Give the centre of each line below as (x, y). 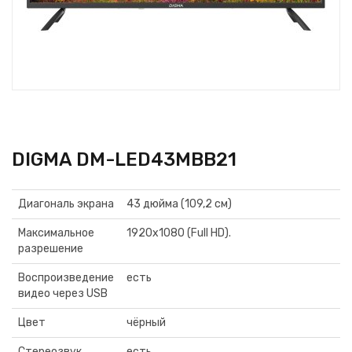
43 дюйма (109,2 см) (179, 204)
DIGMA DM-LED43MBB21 (124, 159)
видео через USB (63, 293)
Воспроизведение (66, 278)
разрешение (51, 249)
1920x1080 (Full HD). (179, 233)
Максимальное (56, 233)
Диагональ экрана (66, 204)
